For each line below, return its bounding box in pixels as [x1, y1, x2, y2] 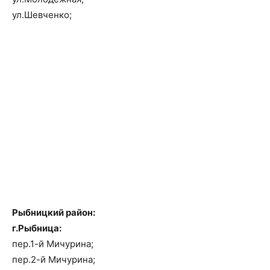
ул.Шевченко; [12, 9, 72, 21]
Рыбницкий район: [12, 207, 95, 219]
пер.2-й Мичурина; [12, 254, 95, 266]
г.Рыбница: [12, 222, 61, 234]
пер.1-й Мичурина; [12, 238, 93, 250]
